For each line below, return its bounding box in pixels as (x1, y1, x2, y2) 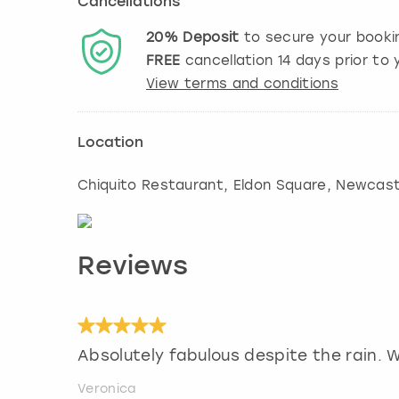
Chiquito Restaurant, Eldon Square (77, 177, 327, 194)
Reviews (77, 255, 188, 281)
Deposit (183, 29, 240, 46)
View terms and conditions (146, 76, 338, 93)
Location (77, 136, 143, 151)
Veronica (77, 381, 136, 397)
